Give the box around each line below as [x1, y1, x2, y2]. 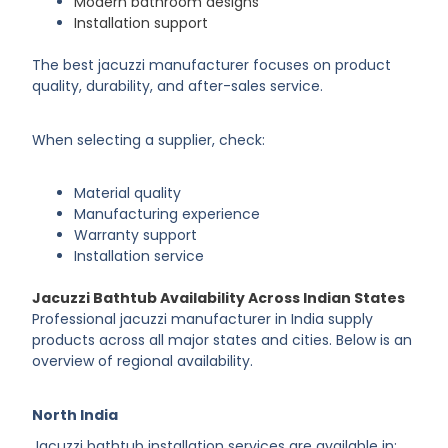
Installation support [74, 13, 209, 34]
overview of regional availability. [32, 351, 254, 372]
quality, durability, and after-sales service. [32, 76, 324, 97]
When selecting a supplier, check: [32, 129, 266, 150]
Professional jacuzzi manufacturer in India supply [32, 309, 374, 330]
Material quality [74, 183, 182, 204]
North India [32, 404, 119, 425]
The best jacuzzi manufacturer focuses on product [32, 55, 392, 76]
